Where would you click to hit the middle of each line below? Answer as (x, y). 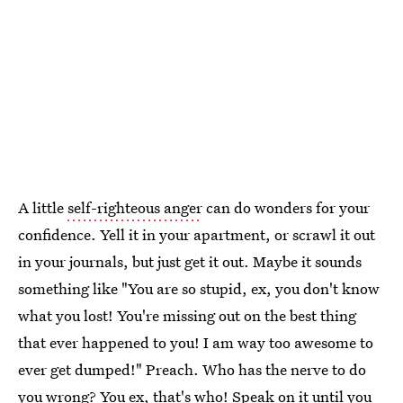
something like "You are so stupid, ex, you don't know (199, 289)
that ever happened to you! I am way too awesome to (196, 343)
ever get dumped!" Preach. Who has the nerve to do (192, 370)
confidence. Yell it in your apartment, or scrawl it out (197, 235)
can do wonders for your (286, 208)
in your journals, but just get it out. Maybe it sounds (190, 262)
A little (43, 208)
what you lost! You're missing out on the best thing (187, 316)
